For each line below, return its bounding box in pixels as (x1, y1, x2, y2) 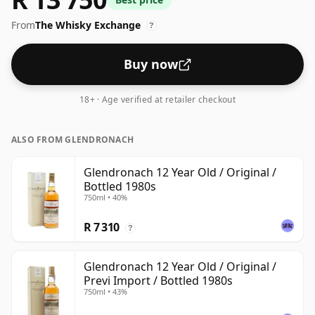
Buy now (123, 56, 178, 73)
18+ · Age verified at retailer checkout (79, 94, 236, 106)
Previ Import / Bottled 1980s (84, 273, 233, 289)
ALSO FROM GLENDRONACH (11, 134, 134, 146)
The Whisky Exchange (35, 18, 141, 32)
